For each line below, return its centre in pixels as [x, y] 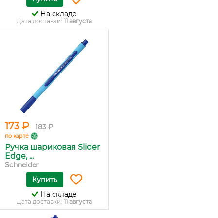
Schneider [22, 165]
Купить [45, 180]
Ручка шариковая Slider [52, 147]
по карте [17, 136]
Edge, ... [19, 156]
